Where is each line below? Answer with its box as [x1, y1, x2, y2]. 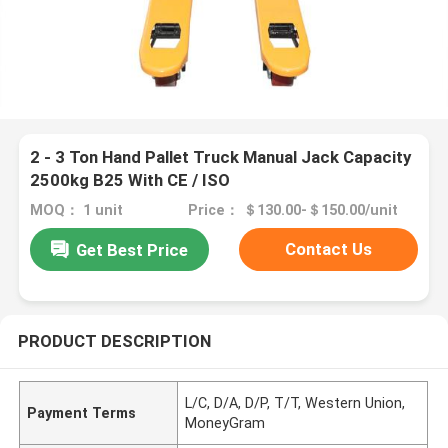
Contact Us [285, 239, 372, 260]
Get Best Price [75, 240, 188, 261]
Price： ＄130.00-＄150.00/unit [188, 202, 399, 219]
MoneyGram [185, 415, 266, 432]
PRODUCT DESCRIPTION [17, 331, 211, 352]
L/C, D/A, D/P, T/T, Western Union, [185, 395, 406, 412]
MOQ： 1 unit [30, 202, 124, 219]
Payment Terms [27, 405, 137, 422]
